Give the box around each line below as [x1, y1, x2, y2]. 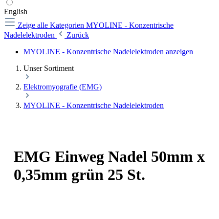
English [4, 7, 27, 16]
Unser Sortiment [23, 64, 74, 72]
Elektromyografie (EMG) [23, 83, 102, 91]
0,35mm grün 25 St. [14, 166, 145, 184]
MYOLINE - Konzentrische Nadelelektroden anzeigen [23, 47, 193, 56]
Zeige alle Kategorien [18, 21, 86, 29]
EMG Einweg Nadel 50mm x [14, 148, 205, 166]
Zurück [66, 31, 89, 39]
